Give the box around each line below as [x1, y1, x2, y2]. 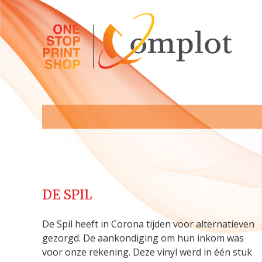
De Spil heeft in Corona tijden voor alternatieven [42, 218, 254, 230]
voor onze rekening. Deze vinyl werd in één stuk [42, 246, 252, 258]
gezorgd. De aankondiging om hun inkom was [42, 232, 244, 244]
